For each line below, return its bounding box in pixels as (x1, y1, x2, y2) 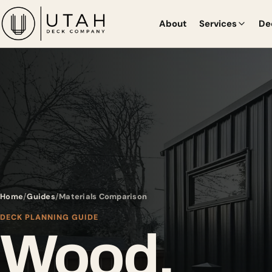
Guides (27, 191, 55, 202)
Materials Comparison (59, 191, 148, 202)
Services (199, 18, 237, 30)
